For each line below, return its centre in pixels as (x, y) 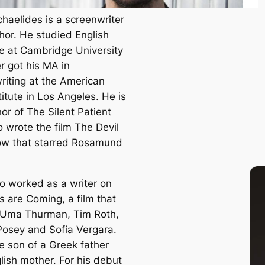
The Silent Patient (69, 112)
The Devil (97, 127)
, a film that (89, 198)
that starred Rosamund (66, 142)
